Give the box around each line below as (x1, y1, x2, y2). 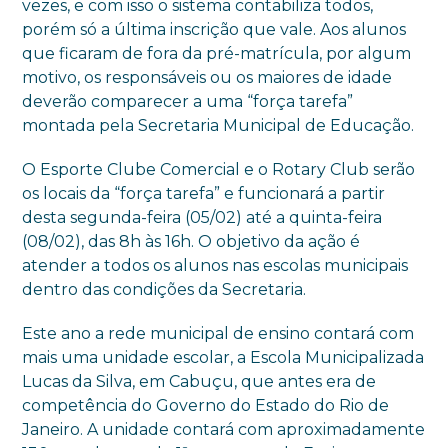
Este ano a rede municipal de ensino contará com (22, 324, 415, 343)
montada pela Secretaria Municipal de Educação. (22, 116, 415, 135)
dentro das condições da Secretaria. (22, 280, 307, 299)
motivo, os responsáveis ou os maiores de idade (22, 68, 393, 87)
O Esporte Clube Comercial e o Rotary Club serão (22, 160, 416, 179)
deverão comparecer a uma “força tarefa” (22, 92, 354, 111)
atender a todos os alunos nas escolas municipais (22, 256, 409, 275)
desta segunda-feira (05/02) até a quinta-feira (22, 208, 383, 227)
